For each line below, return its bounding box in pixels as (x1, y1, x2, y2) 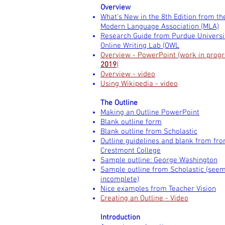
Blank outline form (100, 118, 162, 127)
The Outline (100, 98, 138, 107)
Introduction (100, 213, 140, 222)
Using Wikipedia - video (100, 79, 178, 88)
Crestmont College (100, 146, 161, 155)
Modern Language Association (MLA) (100, 22, 219, 31)
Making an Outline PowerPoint (100, 108, 199, 117)
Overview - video (100, 70, 155, 79)
